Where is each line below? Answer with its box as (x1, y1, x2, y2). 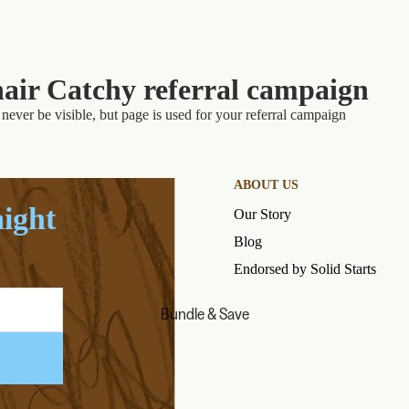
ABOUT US (234, 178, 299, 192)
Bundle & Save (160, 305, 249, 322)
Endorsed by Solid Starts (234, 261, 376, 277)
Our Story (234, 206, 291, 222)
